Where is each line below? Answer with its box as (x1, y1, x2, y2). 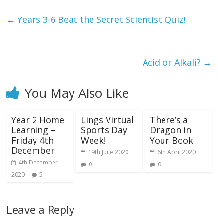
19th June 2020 (88, 147, 128, 156)
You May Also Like (25, 84, 129, 102)
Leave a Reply (6, 201, 75, 217)
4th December (18, 158, 58, 166)
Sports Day (80, 124, 127, 136)
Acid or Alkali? (142, 56, 203, 68)
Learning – (11, 124, 56, 136)
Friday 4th (11, 134, 54, 146)
